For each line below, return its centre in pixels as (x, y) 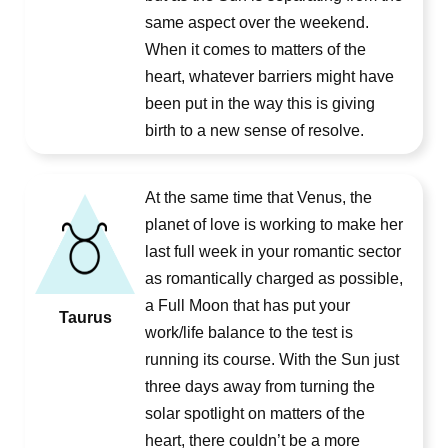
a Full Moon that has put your (247, 305)
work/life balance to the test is (249, 332)
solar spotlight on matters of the (255, 413)
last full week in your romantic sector (273, 251)
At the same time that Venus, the (258, 197)
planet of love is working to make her (274, 224)
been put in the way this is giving (260, 103)
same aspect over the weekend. (257, 22)
